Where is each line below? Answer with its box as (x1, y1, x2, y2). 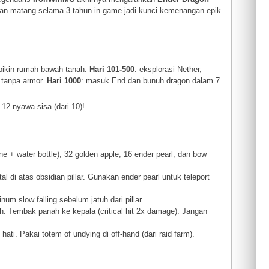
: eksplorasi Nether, (134, 64, 202, 74)
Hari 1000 (47, 76, 82, 85)
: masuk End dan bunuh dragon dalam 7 (81, 76, 220, 85)
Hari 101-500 (89, 64, 135, 74)
